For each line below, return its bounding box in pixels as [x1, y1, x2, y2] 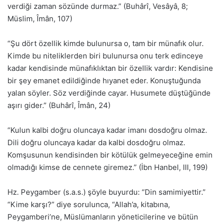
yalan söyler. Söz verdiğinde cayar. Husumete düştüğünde [7, 88, 211, 98]
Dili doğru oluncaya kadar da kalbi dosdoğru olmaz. [7, 138, 185, 148]
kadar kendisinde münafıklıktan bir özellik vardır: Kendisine [7, 63, 213, 73]
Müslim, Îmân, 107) [7, 14, 72, 24]
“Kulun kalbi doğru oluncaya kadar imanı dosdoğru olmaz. [7, 125, 207, 135]
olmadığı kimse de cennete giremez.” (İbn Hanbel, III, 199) [7, 163, 208, 172]
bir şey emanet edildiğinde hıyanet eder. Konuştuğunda [7, 76, 201, 86]
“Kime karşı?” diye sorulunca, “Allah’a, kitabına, [7, 200, 170, 210]
